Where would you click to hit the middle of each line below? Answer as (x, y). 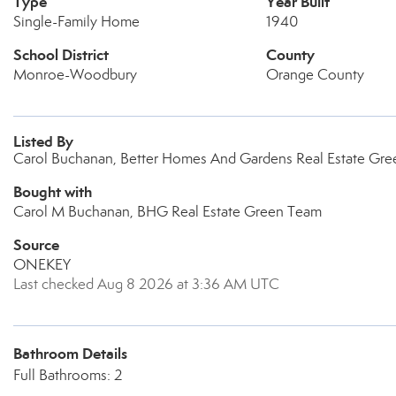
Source (36, 245)
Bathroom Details (70, 354)
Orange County (315, 75)
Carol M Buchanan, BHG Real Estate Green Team (168, 212)
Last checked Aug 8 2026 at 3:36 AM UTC (146, 284)
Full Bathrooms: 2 (68, 375)
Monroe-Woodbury (75, 75)
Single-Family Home (76, 22)
